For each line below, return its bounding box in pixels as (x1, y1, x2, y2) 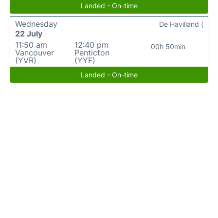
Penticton (74, 48, 109, 58)
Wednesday (15, 19, 57, 29)
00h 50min (151, 42, 186, 51)
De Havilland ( (159, 20, 203, 29)
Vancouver (15, 48, 54, 58)
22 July (15, 29, 42, 39)
